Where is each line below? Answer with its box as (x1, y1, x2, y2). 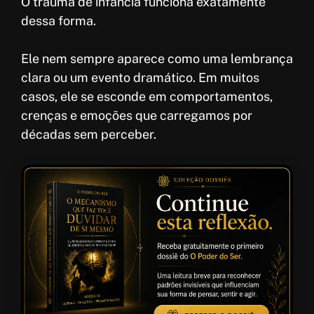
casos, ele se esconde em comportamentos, (21, 88, 273, 104)
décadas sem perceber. (21, 126, 156, 142)
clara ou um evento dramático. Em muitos (21, 69, 259, 85)
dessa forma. (21, 13, 96, 28)
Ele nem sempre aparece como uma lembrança (21, 50, 293, 66)
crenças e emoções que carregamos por (21, 107, 252, 123)
